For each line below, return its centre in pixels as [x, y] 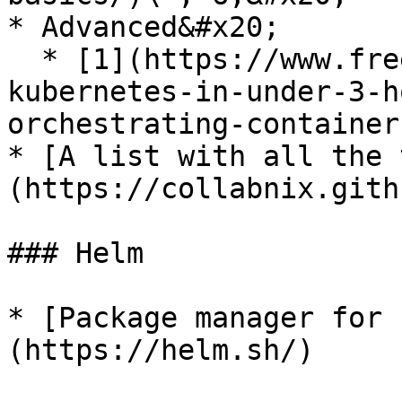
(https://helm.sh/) [161, 350]
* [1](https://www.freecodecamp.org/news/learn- [24, 59]
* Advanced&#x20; [144, 27]
